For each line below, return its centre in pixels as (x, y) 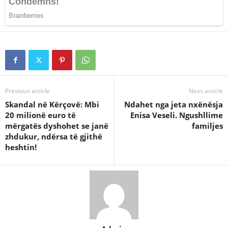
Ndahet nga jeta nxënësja (174, 104)
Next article (206, 91)
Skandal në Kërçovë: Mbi (52, 104)
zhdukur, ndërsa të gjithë (54, 136)
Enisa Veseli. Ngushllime (177, 115)
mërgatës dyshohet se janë (57, 126)
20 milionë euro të (40, 115)
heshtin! (21, 147)
